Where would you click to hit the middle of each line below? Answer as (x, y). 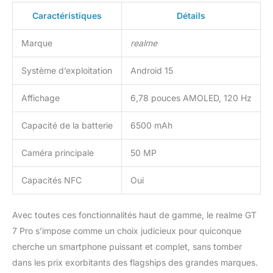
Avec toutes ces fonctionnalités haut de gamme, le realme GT (134, 214)
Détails (191, 15)
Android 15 (152, 70)
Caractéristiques (67, 15)
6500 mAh (151, 125)
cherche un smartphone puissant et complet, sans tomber (127, 246)
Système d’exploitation (67, 70)
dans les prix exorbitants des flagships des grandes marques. (135, 262)
